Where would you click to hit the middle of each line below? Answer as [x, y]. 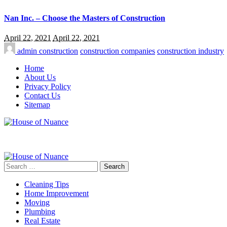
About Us [40, 77]
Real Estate [42, 221]
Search [14, 165]
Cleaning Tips [47, 184]
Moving [37, 202]
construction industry [191, 51]
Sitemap [37, 105]
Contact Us [42, 96]
